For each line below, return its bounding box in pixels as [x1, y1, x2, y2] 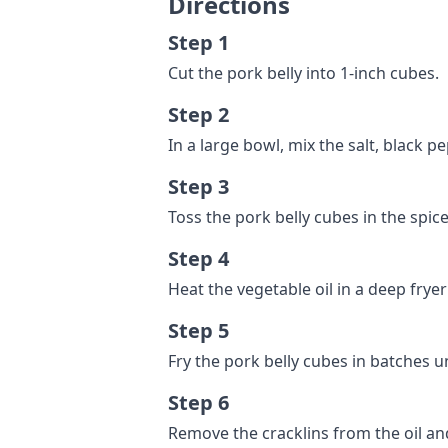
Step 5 [168, 317, 229, 344]
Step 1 [168, 29, 229, 56]
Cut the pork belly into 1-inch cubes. [168, 62, 439, 84]
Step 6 [168, 389, 229, 416]
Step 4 [168, 245, 229, 272]
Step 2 [168, 101, 229, 128]
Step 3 [168, 173, 229, 200]
